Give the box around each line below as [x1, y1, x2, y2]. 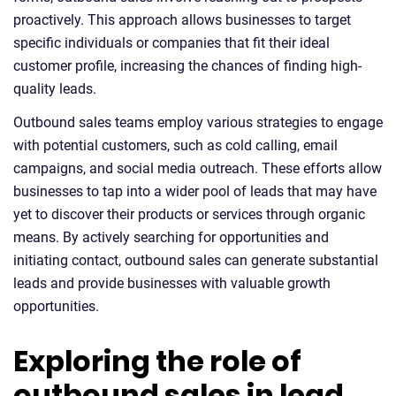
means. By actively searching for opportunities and [13, 228, 329, 246]
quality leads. [13, 80, 96, 97]
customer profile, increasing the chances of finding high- [13, 57, 362, 74]
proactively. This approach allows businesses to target [13, 11, 351, 28]
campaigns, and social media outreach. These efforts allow [13, 159, 382, 177]
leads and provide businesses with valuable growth [13, 274, 331, 292]
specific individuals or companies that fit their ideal [13, 34, 330, 51]
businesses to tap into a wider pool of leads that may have [13, 182, 377, 200]
